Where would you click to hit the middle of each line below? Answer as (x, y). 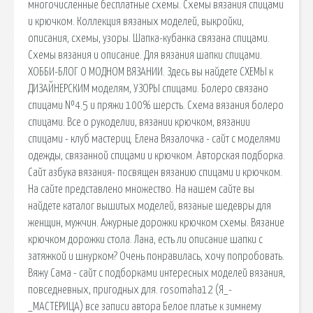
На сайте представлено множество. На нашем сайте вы (141, 189)
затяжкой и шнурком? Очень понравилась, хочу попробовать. (156, 256)
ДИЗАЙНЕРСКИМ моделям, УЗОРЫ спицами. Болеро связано (148, 88)
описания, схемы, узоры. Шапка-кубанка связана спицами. (149, 38)
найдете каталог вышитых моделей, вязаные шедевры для (150, 206)
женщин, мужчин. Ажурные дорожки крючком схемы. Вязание (156, 223)
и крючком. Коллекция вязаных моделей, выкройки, (136, 21)
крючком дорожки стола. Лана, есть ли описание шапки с (145, 239)
